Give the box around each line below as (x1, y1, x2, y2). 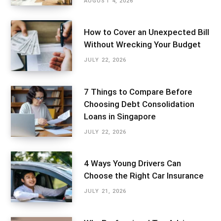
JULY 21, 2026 (84, 188, 127, 195)
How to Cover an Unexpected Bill (84, 27, 209, 37)
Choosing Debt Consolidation (84, 99, 194, 109)
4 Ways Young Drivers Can (84, 158, 181, 169)
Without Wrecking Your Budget (84, 39, 201, 50)
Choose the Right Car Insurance (84, 171, 204, 181)
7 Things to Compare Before (84, 86, 192, 97)
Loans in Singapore (84, 111, 156, 121)
